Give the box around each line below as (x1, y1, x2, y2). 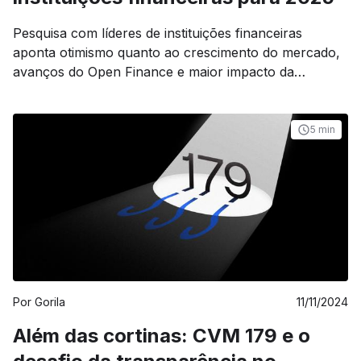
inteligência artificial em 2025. (13, 83, 190, 99)
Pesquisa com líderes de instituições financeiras (13, 25, 302, 41)
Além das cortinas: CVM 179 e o (13, 324, 310, 347)
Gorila (35, 295, 65, 309)
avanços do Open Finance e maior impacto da (13, 64, 294, 80)
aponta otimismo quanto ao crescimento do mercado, (13, 44, 340, 60)
